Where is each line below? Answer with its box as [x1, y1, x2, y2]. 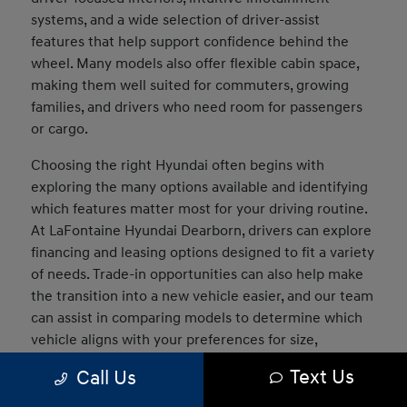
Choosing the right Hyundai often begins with [31, 155, 325, 174]
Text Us [290, 364, 354, 390]
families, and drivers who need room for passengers [31, 97, 363, 116]
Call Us [75, 365, 136, 391]
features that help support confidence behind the [31, 32, 350, 51]
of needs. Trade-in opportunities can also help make [31, 264, 364, 283]
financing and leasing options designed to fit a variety [31, 243, 375, 262]
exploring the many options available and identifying [31, 177, 369, 196]
